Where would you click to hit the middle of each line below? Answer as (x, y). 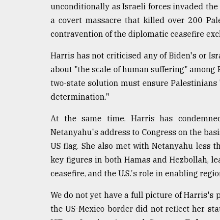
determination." (80, 96)
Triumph (28, 30)
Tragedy (35, 11)
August (18, 53)
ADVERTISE (33, 108)
